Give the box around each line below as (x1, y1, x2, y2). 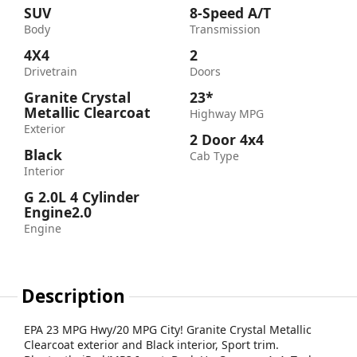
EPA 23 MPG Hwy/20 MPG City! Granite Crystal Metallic (24, 321, 312, 337)
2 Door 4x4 (190, 129, 264, 149)
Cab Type (190, 147, 239, 163)
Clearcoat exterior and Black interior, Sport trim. (24, 336, 279, 352)
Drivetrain (24, 63, 77, 79)
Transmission (190, 21, 261, 37)
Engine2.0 (24, 202, 92, 222)
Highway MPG (190, 105, 264, 121)
